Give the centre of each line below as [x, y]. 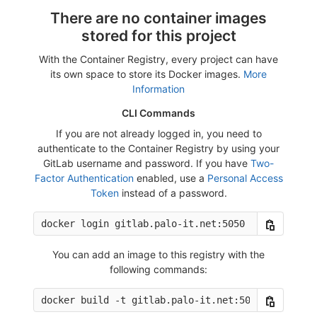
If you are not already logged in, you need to [158, 134]
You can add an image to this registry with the [158, 255]
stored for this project [158, 36]
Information [158, 89]
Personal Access [245, 178]
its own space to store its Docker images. [147, 74]
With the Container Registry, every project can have [158, 59]
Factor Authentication [84, 178]
